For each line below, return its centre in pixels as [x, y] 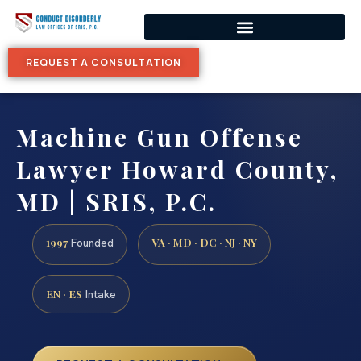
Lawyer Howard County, [177, 169]
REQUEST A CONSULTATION [104, 62]
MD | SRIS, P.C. [116, 201]
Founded [91, 243]
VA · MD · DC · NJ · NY [204, 242]
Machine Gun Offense [160, 137]
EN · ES [64, 294]
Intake [99, 295]
